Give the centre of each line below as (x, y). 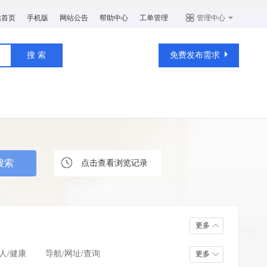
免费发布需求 (195, 55)
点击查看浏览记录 (114, 163)
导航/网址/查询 (73, 254)
